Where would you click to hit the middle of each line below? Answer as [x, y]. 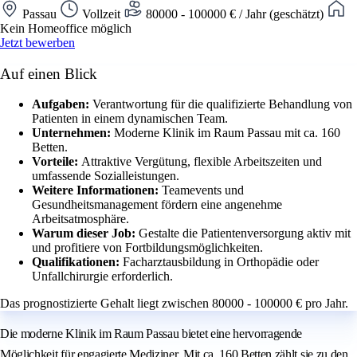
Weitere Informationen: [97, 190]
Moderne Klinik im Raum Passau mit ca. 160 [227, 133]
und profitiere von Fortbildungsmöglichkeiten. [147, 248]
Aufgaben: [62, 104]
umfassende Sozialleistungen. [106, 176]
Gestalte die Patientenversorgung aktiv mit [245, 233]
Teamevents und [203, 190]
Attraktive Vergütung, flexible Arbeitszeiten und [202, 162]
